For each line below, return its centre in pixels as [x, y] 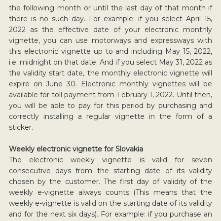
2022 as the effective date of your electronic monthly [110, 29]
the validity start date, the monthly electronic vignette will [110, 73]
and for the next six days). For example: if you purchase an [110, 214]
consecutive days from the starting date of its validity [110, 170]
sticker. [21, 127]
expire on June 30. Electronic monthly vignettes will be [110, 84]
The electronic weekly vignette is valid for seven [110, 160]
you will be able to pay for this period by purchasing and [110, 105]
